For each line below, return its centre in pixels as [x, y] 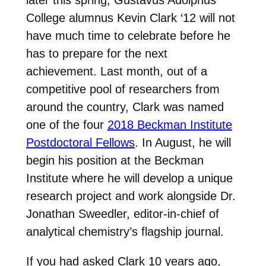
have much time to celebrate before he [128, 36]
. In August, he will [183, 143]
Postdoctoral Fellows [80, 143]
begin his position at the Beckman [115, 161]
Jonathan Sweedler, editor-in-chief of [122, 214]
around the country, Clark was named [125, 107]
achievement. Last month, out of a [116, 72]
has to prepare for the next [96, 54]
